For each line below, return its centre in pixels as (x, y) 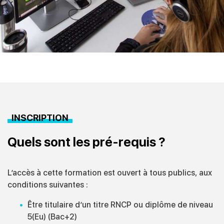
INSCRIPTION (40, 118)
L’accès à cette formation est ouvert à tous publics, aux (110, 173)
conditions (28, 185)
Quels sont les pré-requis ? (86, 142)
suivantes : (69, 185)
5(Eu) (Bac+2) (52, 217)
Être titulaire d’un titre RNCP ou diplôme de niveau (120, 205)
